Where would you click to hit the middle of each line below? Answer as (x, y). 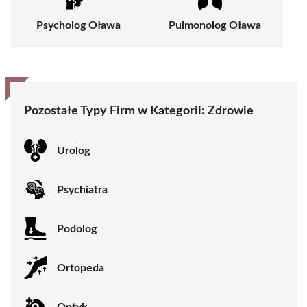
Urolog (73, 150)
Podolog (77, 229)
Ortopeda (81, 268)
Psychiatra (82, 189)
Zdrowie (231, 111)
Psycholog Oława (78, 26)
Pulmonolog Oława (215, 26)
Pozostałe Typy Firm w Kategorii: (116, 111)
